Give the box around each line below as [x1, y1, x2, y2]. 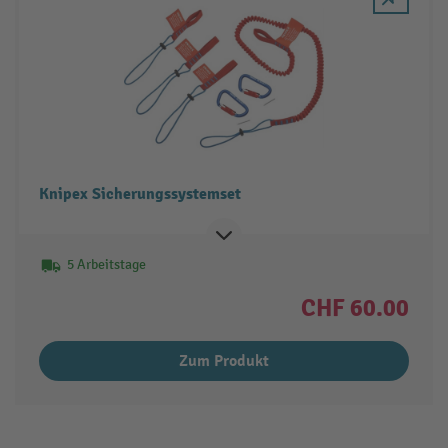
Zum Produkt [179, 351, 269, 372]
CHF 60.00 [301, 293, 410, 324]
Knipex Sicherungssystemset [38, 184, 241, 205]
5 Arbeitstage [66, 256, 146, 274]
